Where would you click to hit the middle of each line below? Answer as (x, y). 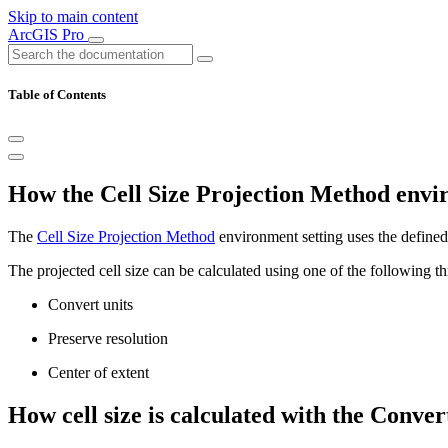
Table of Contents (57, 95)
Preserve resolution (108, 339)
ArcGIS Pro (48, 34)
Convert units (90, 305)
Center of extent (98, 373)
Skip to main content (73, 16)
